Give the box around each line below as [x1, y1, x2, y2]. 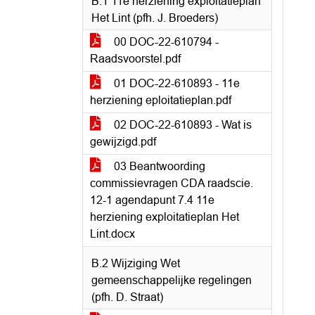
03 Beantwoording [111, 160, 205, 172]
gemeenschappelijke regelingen [91, 274, 252, 286]
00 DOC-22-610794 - [111, 36, 219, 48]
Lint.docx [90, 228, 135, 240]
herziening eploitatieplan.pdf [90, 94, 231, 106]
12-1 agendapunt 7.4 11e [90, 194, 214, 206]
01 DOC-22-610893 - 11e [111, 77, 240, 89]
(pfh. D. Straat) [91, 291, 163, 303]
